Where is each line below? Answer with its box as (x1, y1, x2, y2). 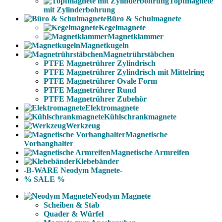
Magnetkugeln (80, 41, 129, 50)
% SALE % (24, 175, 65, 183)
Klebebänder (75, 157, 119, 166)
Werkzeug (66, 121, 100, 130)
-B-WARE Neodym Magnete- (24, 166, 122, 174)
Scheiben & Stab (44, 201, 100, 209)
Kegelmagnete (99, 23, 146, 32)
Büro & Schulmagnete (107, 14, 181, 23)
